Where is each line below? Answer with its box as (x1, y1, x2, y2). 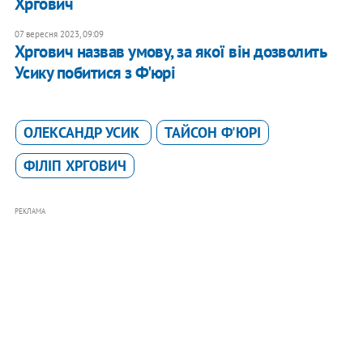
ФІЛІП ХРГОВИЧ (23, 156, 126, 176)
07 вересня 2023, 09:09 (14, 28, 104, 41)
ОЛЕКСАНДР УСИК (23, 123, 143, 143)
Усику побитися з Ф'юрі (14, 62, 176, 84)
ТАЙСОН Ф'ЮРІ (164, 123, 261, 143)
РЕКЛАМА (14, 207, 45, 216)
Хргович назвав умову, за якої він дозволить (14, 41, 327, 63)
